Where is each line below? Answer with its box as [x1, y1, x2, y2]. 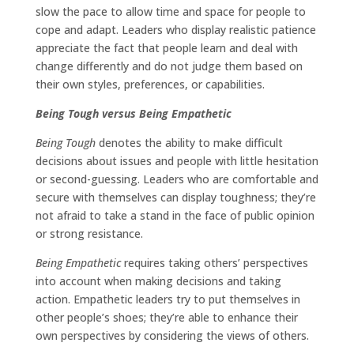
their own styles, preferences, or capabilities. [35, 77, 265, 92]
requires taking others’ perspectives [120, 255, 308, 271]
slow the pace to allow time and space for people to [35, 4, 306, 20]
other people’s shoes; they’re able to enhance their [35, 310, 298, 326]
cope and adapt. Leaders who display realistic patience [35, 22, 316, 38]
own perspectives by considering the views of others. [35, 328, 309, 344]
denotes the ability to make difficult [95, 135, 283, 151]
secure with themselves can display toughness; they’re [35, 190, 316, 205]
